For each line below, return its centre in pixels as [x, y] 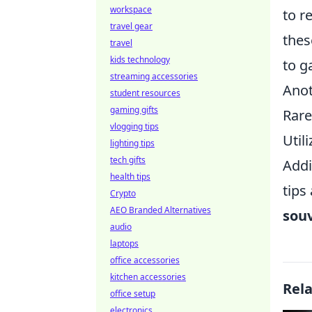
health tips [130, 177]
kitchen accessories [148, 277]
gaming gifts [134, 110]
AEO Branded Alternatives [161, 210]
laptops [124, 243]
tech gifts [128, 160]
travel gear [131, 26]
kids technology [140, 60]
